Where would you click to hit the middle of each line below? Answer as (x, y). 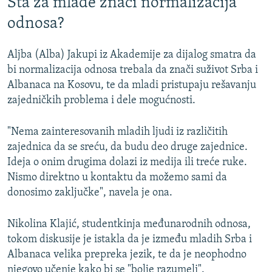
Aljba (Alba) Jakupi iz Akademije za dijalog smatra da (132, 55)
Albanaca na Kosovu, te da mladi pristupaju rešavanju (132, 85)
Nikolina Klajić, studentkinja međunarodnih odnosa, (129, 224)
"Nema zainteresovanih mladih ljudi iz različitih (117, 132)
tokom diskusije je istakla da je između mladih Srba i (130, 239)
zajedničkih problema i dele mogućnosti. (101, 100)
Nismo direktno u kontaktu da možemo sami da (117, 177)
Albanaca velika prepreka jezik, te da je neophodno (127, 254)
